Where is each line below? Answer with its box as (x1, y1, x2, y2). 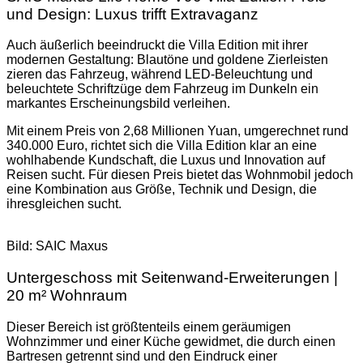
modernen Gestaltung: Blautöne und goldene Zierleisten (6, 53, 328, 67)
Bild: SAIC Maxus (6, 239, 108, 254)
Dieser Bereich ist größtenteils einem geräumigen (6, 319, 291, 334)
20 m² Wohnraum (6, 287, 127, 305)
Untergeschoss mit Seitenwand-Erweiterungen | (6, 269, 338, 287)
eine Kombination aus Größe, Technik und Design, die (6, 182, 317, 197)
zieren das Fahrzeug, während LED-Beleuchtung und (6, 67, 313, 82)
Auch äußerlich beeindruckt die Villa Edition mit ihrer (6, 38, 308, 53)
